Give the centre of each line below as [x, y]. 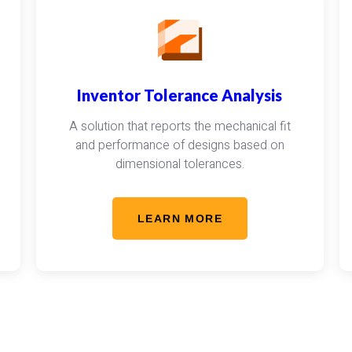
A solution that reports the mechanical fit [180, 126]
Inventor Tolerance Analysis [180, 95]
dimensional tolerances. [180, 164]
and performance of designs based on [180, 145]
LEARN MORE [180, 218]
